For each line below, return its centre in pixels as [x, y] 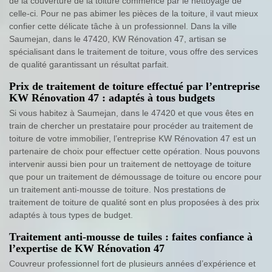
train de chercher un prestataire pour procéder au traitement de [131, 126]
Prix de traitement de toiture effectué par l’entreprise [134, 87]
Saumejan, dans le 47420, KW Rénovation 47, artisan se [118, 39]
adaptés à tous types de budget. [71, 215]
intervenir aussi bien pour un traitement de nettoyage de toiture [130, 164]
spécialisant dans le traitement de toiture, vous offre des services [134, 52]
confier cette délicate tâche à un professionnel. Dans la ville [123, 26]
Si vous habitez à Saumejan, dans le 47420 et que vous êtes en [131, 113]
